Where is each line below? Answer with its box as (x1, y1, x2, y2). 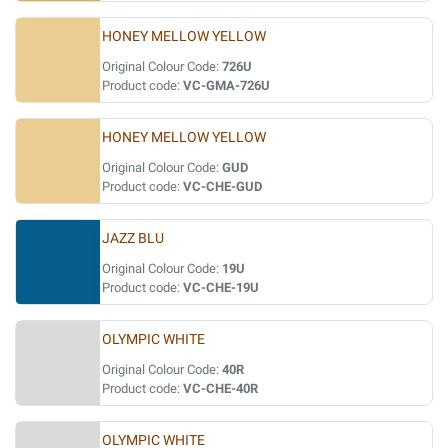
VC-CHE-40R (183, 381, 258, 396)
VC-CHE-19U (183, 280, 259, 295)
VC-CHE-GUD (183, 179, 262, 194)
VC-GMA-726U (183, 78, 270, 93)
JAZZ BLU (102, 230, 164, 247)
